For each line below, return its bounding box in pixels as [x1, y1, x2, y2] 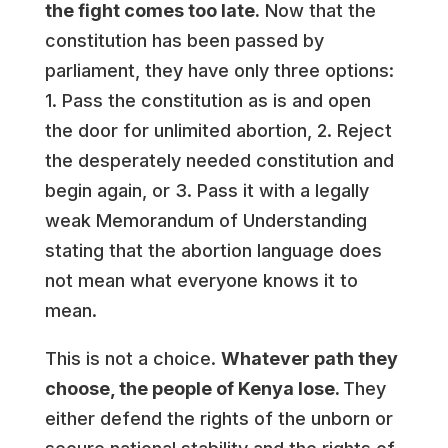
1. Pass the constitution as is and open [44, 90, 371, 111]
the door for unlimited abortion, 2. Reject [44, 120, 392, 141]
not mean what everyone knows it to [44, 270, 358, 291]
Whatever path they [220, 348, 398, 369]
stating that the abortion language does [44, 240, 382, 261]
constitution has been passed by [44, 30, 324, 51]
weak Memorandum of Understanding [44, 210, 367, 231]
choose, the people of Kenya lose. [44, 378, 343, 399]
